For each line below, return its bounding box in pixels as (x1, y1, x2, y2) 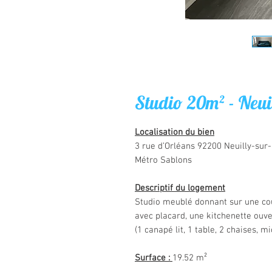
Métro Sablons (135, 155, 192, 166)
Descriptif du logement (135, 183, 225, 194)
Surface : (135, 253, 172, 263)
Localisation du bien (135, 127, 214, 138)
